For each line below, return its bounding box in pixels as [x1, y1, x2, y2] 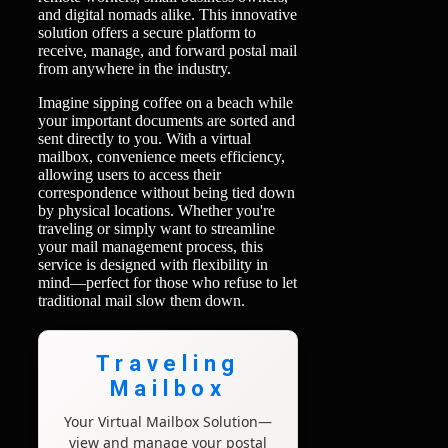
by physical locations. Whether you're [38, 202, 275, 219]
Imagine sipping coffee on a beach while [38, 94, 293, 111]
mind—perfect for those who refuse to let [38, 274, 297, 291]
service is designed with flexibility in [38, 256, 268, 273]
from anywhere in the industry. [38, 60, 231, 77]
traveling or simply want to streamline [38, 220, 275, 237]
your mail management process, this [38, 238, 263, 255]
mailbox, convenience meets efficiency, [38, 148, 285, 165]
